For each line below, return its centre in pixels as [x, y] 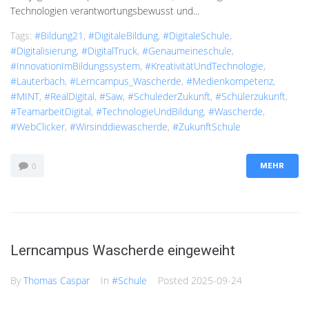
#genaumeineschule [187, 50]
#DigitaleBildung [123, 35]
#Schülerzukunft [250, 96]
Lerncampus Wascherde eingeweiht [123, 250]
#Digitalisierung [43, 50]
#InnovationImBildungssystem [75, 66]
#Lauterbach [38, 81]
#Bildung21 [59, 35]
